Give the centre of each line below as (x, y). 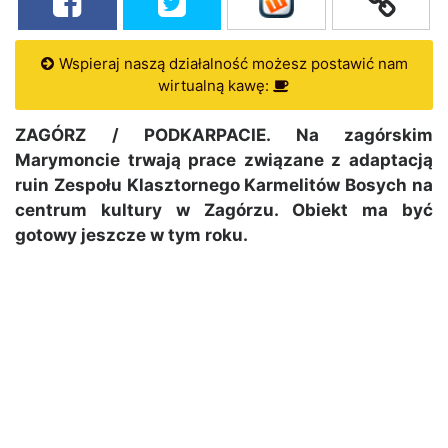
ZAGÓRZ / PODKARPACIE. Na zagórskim (224, 135)
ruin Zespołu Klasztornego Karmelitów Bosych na (224, 185)
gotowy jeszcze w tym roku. (131, 235)
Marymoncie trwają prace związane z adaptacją (224, 160)
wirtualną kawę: (215, 86)
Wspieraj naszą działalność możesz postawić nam (231, 64)
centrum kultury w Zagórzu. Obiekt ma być (224, 210)
